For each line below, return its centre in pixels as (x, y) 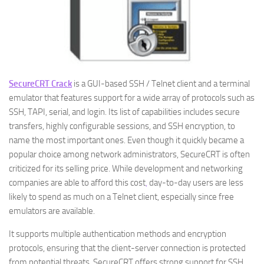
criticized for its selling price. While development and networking (126, 169)
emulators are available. (52, 211)
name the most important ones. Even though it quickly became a (126, 140)
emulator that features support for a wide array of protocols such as (132, 98)
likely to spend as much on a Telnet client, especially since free (121, 197)
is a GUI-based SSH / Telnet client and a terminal (161, 84)
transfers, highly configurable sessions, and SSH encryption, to (122, 126)
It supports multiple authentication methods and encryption (118, 234)
